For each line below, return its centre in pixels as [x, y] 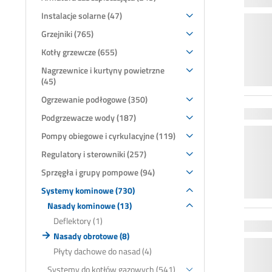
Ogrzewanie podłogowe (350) [94, 99]
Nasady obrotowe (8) [91, 236]
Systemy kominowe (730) [88, 190]
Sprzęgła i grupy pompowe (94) [98, 172]
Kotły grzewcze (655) [79, 52]
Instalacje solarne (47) [82, 15]
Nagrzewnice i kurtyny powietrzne [103, 70]
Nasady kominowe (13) [90, 205]
